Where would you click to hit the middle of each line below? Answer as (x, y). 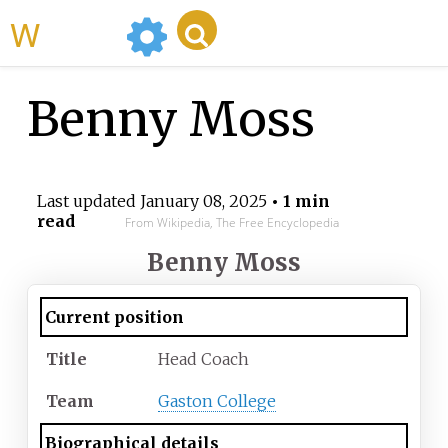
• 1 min (298, 201)
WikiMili (79, 33)
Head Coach (203, 359)
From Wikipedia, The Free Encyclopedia (231, 223)
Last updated (88, 201)
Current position (114, 317)
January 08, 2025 (203, 201)
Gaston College (217, 401)
